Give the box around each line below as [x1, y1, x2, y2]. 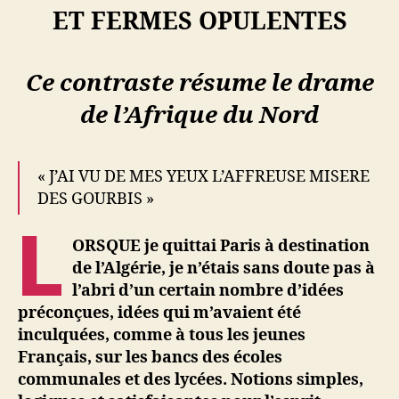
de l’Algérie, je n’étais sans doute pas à [72, 257, 376, 279]
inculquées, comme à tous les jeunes [18, 324, 305, 346]
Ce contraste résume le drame [25, 69, 374, 99]
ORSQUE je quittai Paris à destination [72, 235, 370, 256]
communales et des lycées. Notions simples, [18, 369, 363, 390]
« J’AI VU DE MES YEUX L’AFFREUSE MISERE [37, 167, 370, 188]
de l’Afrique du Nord [80, 102, 319, 131]
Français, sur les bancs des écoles [18, 346, 282, 368]
